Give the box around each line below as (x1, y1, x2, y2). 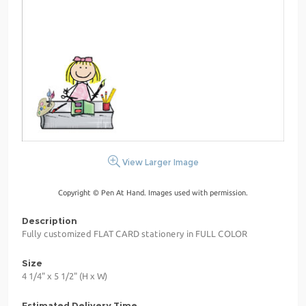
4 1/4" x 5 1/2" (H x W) (22, 271, 107, 281)
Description (22, 215, 77, 227)
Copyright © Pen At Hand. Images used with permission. (58, 189, 248, 197)
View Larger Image (120, 157, 199, 168)
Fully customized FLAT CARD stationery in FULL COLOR (22, 229, 247, 239)
